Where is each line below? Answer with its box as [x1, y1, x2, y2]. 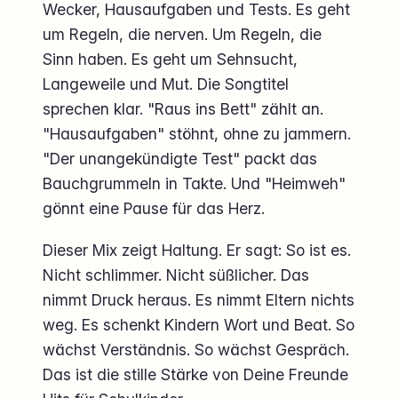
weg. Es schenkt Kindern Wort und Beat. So [43, 314, 354, 334]
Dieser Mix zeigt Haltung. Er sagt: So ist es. [43, 240, 351, 259]
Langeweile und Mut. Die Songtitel [43, 74, 289, 93]
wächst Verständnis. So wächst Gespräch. [43, 339, 349, 359]
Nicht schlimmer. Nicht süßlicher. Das [43, 265, 309, 284]
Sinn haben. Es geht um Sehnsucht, [43, 49, 298, 68]
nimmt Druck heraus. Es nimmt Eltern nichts [43, 290, 354, 309]
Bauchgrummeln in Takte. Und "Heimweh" [43, 173, 346, 193]
